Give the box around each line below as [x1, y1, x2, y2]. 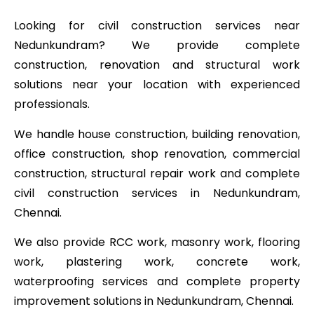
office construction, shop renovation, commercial [14, 145, 300, 162]
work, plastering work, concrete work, [14, 253, 300, 270]
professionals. [14, 96, 90, 113]
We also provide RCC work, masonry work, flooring [14, 233, 300, 250]
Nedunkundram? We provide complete [14, 37, 300, 54]
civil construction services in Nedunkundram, [14, 184, 300, 201]
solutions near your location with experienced [14, 76, 300, 93]
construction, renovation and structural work [14, 57, 300, 74]
